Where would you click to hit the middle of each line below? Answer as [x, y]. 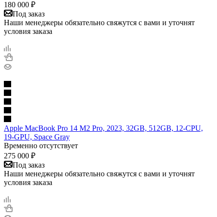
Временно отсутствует [41, 145]
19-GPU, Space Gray [37, 137]
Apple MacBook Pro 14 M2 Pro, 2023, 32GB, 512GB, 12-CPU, [103, 128]
